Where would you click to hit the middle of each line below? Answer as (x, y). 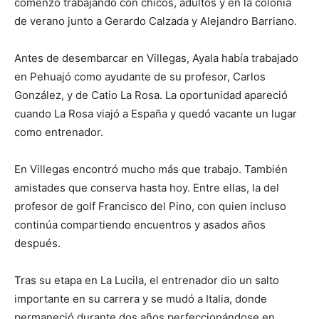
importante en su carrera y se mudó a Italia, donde (141, 298)
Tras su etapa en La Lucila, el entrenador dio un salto (147, 280)
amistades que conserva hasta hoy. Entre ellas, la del (147, 187)
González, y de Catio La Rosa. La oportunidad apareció (151, 95)
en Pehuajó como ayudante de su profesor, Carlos (140, 76)
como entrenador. (59, 132)
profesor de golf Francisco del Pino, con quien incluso (150, 206)
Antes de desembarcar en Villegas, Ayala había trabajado (156, 58)
